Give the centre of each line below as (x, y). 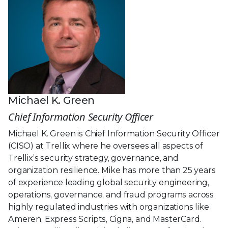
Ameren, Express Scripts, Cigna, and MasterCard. (105, 219)
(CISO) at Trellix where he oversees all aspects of (106, 146)
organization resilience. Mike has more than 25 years (112, 170)
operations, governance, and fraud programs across (111, 194)
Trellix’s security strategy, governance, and (93, 158)
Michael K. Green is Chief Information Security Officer (114, 133)
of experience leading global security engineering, (109, 182)
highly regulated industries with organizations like (109, 207)
